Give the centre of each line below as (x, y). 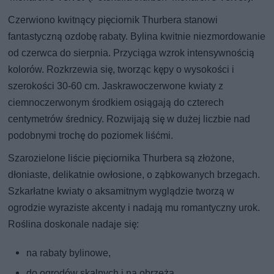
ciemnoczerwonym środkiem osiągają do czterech (116, 103)
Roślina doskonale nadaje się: (74, 224)
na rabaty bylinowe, (69, 253)
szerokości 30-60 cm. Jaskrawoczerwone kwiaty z (116, 86)
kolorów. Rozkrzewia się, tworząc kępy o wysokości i (121, 70)
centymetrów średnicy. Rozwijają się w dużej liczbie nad (129, 119)
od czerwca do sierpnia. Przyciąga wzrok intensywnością (131, 53)
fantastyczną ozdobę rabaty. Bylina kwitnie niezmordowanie (137, 37)
